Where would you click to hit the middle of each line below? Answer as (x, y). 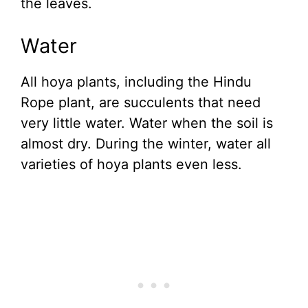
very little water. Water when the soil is (147, 123)
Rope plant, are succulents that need (141, 103)
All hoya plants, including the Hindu (136, 82)
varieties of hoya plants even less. (131, 165)
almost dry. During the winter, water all (146, 144)
